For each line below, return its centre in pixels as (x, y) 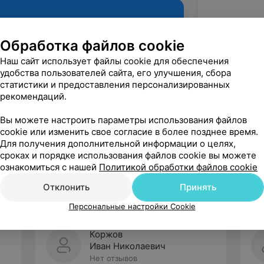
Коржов (106, 234)
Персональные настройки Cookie (132, 206)
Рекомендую (133, 134)
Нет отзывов (113, 258)
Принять (198, 187)
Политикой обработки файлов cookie (178, 167)
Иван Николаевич (128, 246)
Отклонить (66, 187)
